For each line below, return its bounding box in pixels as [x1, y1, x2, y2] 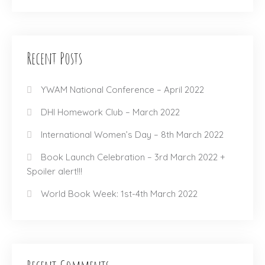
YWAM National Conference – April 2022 [41, 84, 204, 95]
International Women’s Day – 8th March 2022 [41, 129, 224, 140]
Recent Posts [27, 48, 82, 69]
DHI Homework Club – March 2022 [41, 106, 180, 118]
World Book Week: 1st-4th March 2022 [41, 188, 198, 199]
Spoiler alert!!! [27, 166, 82, 177]
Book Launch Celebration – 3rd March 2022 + [41, 151, 225, 163]
